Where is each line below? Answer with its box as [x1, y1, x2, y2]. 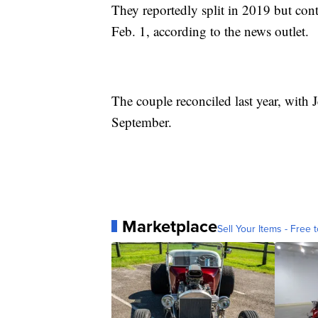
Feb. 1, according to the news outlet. [111, 21, 309, 40]
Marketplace [122, 213, 217, 239]
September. [111, 112, 172, 131]
